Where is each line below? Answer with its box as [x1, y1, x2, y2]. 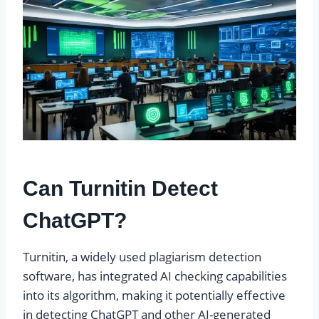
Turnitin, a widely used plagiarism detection [23, 248, 261, 265]
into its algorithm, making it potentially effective [23, 286, 286, 303]
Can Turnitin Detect [23, 176, 218, 200]
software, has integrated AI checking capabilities [23, 267, 287, 284]
